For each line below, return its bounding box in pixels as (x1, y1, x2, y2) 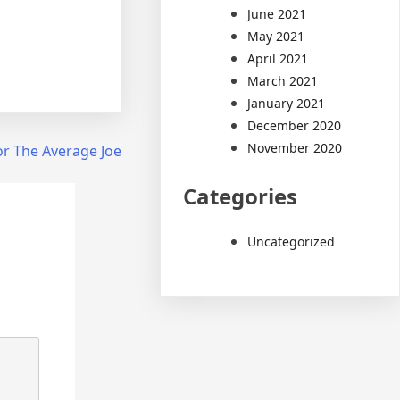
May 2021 (247, 27, 305, 45)
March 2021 (247, 71, 319, 89)
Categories (183, 180, 298, 211)
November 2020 (247, 138, 343, 156)
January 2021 (247, 94, 326, 112)
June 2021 (247, 4, 307, 22)
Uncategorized (247, 232, 336, 250)
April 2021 (247, 49, 309, 67)
